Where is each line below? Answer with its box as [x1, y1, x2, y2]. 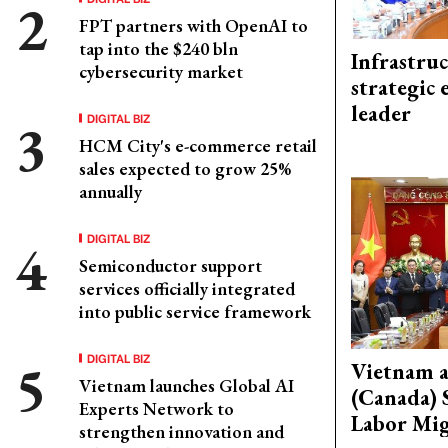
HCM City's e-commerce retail [79, 134, 317, 157]
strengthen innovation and [79, 420, 284, 443]
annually [79, 180, 142, 203]
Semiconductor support [79, 254, 262, 277]
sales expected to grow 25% [79, 157, 291, 180]
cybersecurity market [79, 60, 243, 83]
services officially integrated [79, 277, 295, 300]
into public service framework [79, 300, 311, 323]
